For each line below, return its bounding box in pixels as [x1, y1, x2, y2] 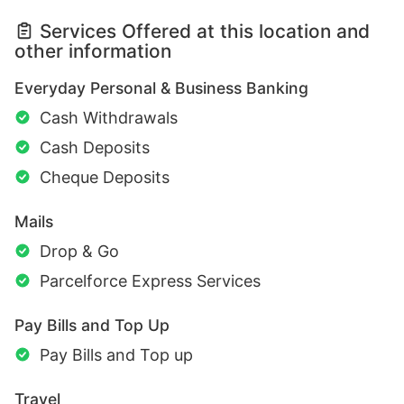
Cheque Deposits [40, 168, 170, 188]
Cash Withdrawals [40, 108, 178, 128]
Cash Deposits [40, 138, 150, 158]
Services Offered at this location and [40, 20, 370, 43]
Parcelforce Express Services [40, 271, 261, 291]
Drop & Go [40, 242, 119, 262]
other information [14, 40, 171, 63]
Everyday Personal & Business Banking [14, 78, 308, 98]
